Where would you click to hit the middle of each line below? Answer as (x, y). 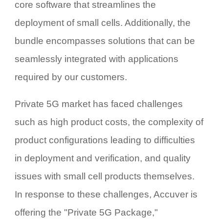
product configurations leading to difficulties (105, 140)
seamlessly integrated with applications (97, 59)
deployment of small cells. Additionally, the (103, 22)
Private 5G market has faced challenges (99, 104)
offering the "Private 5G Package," (86, 212)
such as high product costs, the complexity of (109, 122)
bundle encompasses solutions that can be (105, 41)
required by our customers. (71, 77)
